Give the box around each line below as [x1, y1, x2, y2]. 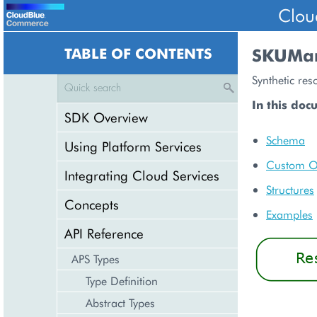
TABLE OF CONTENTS [64, 44, 212, 62]
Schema [266, 132, 305, 147]
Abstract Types [86, 295, 155, 310]
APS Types [71, 251, 120, 266]
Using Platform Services [64, 137, 202, 155]
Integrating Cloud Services [64, 166, 219, 184]
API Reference [64, 224, 144, 242]
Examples [266, 207, 313, 221]
